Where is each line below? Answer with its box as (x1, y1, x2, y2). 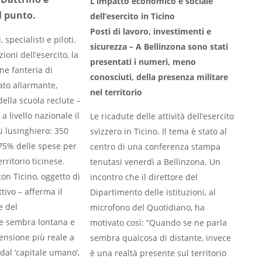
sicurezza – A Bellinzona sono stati (90, 41, 228, 52)
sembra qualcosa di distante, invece (90, 232, 231, 243)
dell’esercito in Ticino (90, 11, 175, 22)
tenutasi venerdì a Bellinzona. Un (90, 156, 220, 167)
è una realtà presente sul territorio (90, 247, 226, 258)
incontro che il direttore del (90, 171, 198, 182)
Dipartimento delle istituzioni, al (90, 187, 216, 198)
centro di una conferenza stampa (90, 141, 220, 152)
